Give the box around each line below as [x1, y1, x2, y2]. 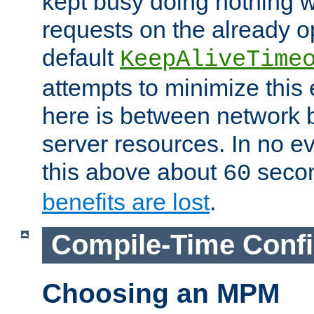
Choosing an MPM [42, 278, 280, 308]
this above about [42, 158, 223, 186]
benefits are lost [42, 189, 210, 216]
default [42, 44, 120, 71]
